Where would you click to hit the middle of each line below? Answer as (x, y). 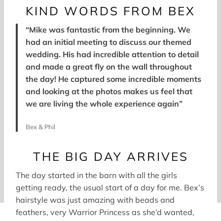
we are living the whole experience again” (104, 103)
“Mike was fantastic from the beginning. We (108, 29)
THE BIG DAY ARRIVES (110, 156)
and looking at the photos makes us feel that (109, 91)
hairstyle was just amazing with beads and (95, 200)
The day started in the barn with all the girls (96, 175)
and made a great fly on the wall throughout (109, 66)
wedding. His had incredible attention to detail (112, 54)
